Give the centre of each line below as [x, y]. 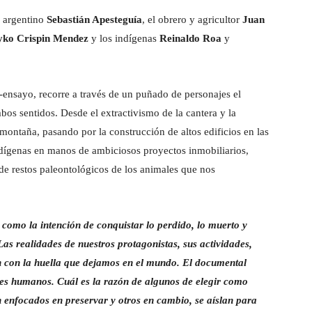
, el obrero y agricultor [192, 19]
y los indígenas [124, 38]
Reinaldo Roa [190, 38]
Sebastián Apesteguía [94, 19]
